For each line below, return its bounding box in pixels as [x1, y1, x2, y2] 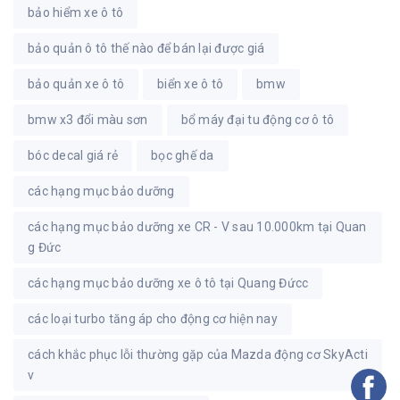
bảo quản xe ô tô [28, 76, 124, 91]
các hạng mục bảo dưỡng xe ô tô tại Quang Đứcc [28, 275, 309, 290]
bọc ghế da [151, 147, 214, 162]
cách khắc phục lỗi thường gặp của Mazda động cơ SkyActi [28, 346, 368, 362]
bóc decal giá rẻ [28, 147, 118, 162]
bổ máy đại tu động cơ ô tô [180, 112, 334, 127]
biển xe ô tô [157, 76, 223, 91]
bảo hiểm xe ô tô [28, 4, 123, 20]
